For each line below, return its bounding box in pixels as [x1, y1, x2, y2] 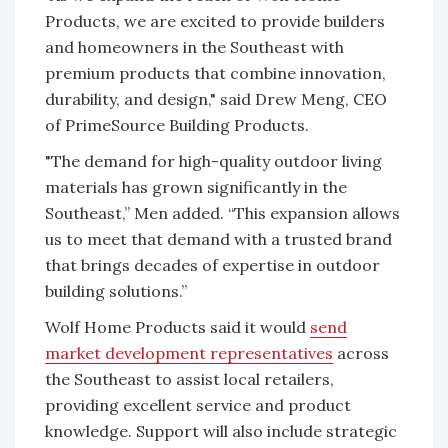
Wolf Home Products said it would [45, 316, 310, 337]
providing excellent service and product [45, 394, 351, 415]
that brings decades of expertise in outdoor [45, 254, 380, 275]
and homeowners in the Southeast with [45, 36, 344, 57]
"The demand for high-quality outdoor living [45, 150, 382, 171]
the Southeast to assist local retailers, [45, 368, 334, 389]
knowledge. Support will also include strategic [45, 420, 397, 441]
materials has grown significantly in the [45, 176, 347, 197]
